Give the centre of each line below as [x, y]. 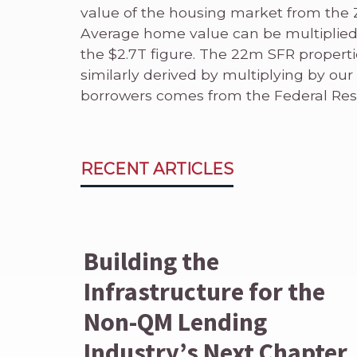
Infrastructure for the [205, 292]
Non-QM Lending [176, 322]
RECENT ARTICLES [157, 169]
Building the [152, 261]
